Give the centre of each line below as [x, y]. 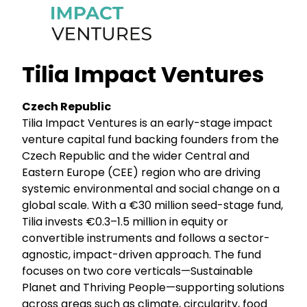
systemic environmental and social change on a [151, 188]
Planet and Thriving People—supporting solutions [153, 287]
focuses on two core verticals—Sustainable [138, 271]
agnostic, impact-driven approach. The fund [142, 254]
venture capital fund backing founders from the [151, 139]
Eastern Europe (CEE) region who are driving [142, 172]
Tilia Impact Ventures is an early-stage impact [148, 123]
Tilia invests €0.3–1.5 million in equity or [125, 221]
